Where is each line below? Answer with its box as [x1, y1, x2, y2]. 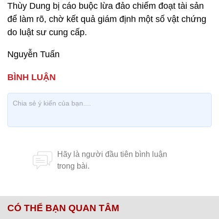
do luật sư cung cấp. [7, 27, 87, 37]
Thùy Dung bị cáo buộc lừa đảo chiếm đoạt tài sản [7, 1, 204, 11]
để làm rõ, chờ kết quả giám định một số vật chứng [7, 14, 206, 24]
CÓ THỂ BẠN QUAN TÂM [7, 203, 119, 213]
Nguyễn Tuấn [7, 49, 60, 59]
